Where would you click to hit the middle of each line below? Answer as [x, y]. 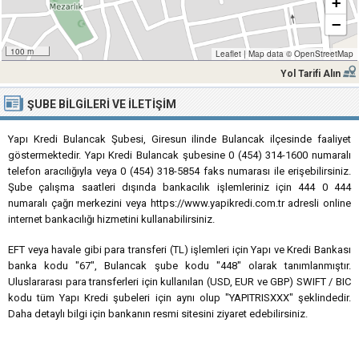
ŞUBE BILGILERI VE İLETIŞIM [102, 104]
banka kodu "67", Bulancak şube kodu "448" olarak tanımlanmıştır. [179, 266]
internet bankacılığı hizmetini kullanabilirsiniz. [111, 219]
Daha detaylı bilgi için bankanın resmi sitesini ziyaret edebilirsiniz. [158, 314]
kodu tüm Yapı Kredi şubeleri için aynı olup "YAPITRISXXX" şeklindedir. [179, 298]
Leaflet [228, 54]
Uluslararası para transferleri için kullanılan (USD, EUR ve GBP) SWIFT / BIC [179, 282]
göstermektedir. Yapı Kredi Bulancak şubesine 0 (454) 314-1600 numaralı [179, 155]
